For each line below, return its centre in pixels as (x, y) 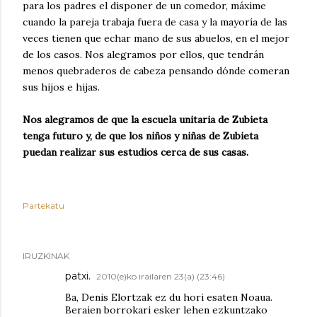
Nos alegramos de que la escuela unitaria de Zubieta (145, 120)
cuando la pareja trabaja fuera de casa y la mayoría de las (155, 22)
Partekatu (44, 206)
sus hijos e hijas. (61, 87)
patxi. (78, 276)
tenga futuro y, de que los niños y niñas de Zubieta (140, 136)
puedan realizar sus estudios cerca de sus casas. (136, 152)
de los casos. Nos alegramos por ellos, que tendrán (143, 55)
